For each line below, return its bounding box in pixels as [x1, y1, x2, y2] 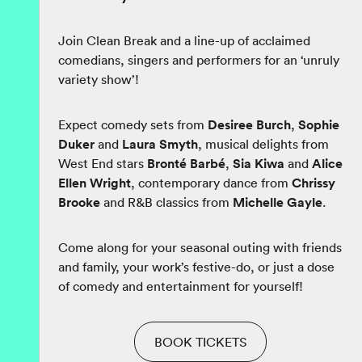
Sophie [298, 116, 339, 133]
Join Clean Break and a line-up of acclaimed [58, 32, 310, 49]
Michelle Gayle [233, 194, 322, 211]
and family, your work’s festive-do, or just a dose [58, 259, 335, 276]
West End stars [58, 155, 147, 172]
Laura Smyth [122, 136, 198, 153]
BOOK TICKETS [154, 334, 246, 351]
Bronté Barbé [147, 155, 225, 172]
